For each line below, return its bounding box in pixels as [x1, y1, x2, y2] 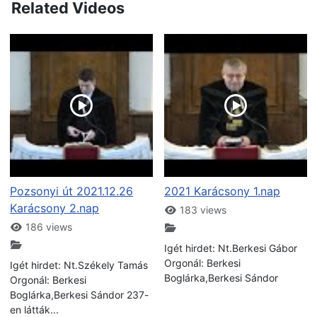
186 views [22, 220, 72, 233]
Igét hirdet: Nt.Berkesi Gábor [164, 241, 297, 254]
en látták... [10, 303, 59, 316]
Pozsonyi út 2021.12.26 [10, 183, 133, 198]
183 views [176, 203, 226, 216]
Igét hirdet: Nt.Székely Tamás [10, 258, 148, 271]
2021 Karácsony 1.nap [164, 183, 280, 198]
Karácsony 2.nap [10, 200, 99, 215]
